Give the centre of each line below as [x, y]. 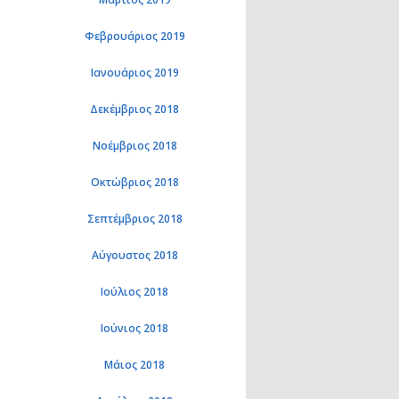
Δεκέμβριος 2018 [134, 109]
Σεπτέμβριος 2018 [134, 219]
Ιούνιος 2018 [134, 328]
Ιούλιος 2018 [134, 292]
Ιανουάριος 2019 [134, 73]
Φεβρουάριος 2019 [134, 36]
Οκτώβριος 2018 [134, 182]
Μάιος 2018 [134, 365]
